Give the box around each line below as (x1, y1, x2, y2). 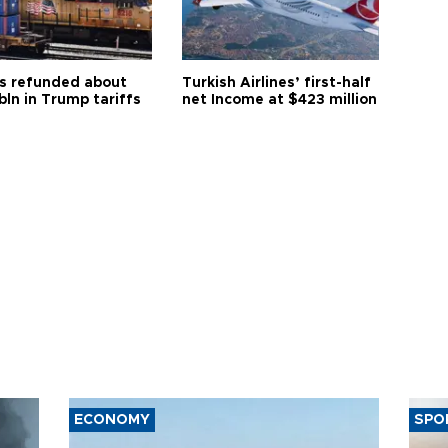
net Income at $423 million (182, 93, 378, 107)
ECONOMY (74, 413, 150, 427)
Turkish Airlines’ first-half (182, 76, 372, 90)
